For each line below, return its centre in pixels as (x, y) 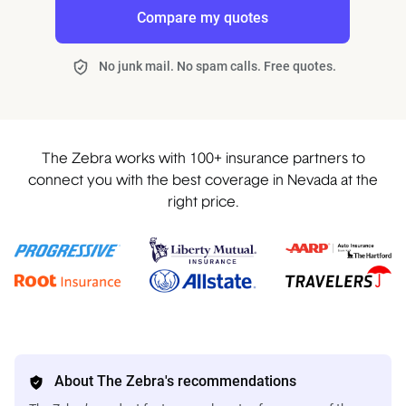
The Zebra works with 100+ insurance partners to (203, 159)
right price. (203, 203)
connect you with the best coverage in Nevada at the (203, 181)
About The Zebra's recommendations (175, 381)
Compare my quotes (202, 18)
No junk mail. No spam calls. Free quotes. (217, 66)
